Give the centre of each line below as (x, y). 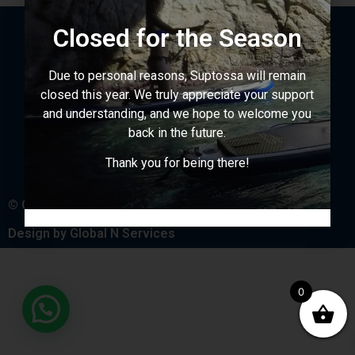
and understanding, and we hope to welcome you (177, 113)
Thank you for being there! (177, 163)
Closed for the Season (177, 38)
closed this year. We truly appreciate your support (177, 94)
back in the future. (177, 132)
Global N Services (122, 233)
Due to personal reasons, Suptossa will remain (177, 75)
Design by (39, 233)
